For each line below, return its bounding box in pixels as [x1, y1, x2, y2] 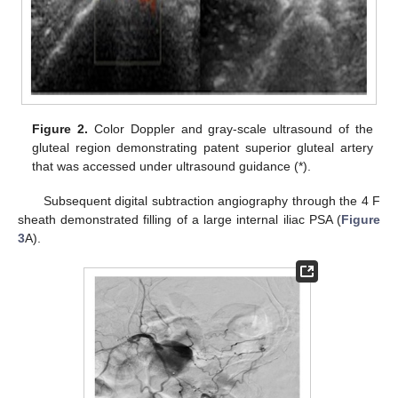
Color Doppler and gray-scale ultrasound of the [88, 122, 373, 137]
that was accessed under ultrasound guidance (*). [32, 159, 312, 174]
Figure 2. [32, 122, 89, 137]
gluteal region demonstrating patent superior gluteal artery [32, 140, 373, 155]
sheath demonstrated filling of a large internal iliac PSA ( [18, 211, 341, 227]
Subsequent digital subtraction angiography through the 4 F [43, 193, 380, 208]
